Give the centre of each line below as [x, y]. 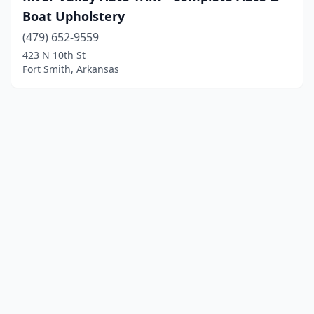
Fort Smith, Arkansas [71, 69]
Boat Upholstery [74, 16]
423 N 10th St [54, 55]
